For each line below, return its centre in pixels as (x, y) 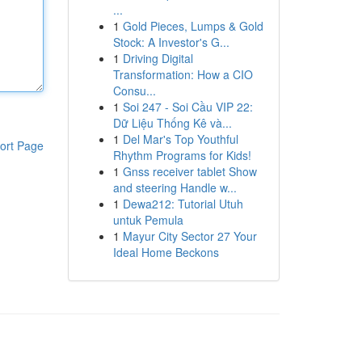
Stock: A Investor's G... (171, 42)
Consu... (134, 90)
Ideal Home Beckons (166, 252)
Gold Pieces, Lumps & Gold (193, 26)
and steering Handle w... (175, 187)
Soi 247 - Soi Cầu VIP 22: (187, 107)
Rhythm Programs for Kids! (182, 155)
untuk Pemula (148, 220)
